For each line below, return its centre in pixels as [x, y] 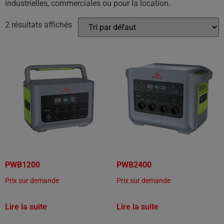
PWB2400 [134, 164]
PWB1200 [22, 164]
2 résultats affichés [38, 25]
